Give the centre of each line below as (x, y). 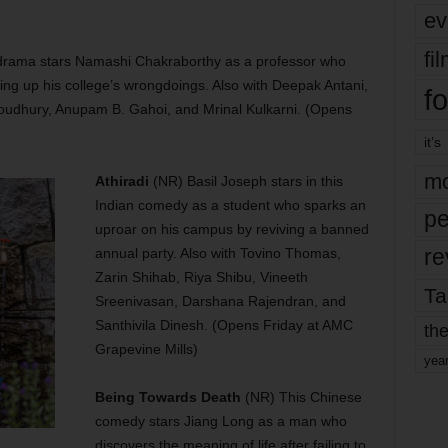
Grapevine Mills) (146, 349)
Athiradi (121, 181)
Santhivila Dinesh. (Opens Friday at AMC (223, 325)
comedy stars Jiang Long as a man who (220, 421)
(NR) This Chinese (301, 397)
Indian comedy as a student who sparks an (230, 205)
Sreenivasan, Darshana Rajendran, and (220, 301)
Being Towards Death (167, 397)
